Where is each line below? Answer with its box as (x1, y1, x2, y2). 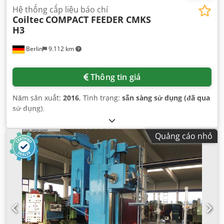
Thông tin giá (90, 71, 141, 83)
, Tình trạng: (79, 93, 122, 103)
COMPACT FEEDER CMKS (45, 13, 151, 26)
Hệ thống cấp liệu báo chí (12, 4, 108, 15)
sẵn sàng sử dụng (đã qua (122, 93, 210, 103)
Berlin (24, 44, 42, 53)
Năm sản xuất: (12, 93, 63, 103)
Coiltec (12, 13, 43, 26)
